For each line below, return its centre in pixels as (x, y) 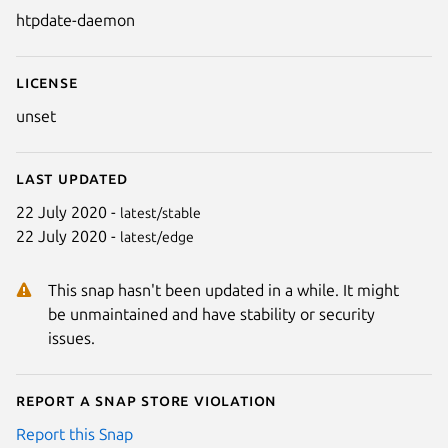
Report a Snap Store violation (147, 399)
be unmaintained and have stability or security (211, 313)
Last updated (72, 177)
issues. (71, 337)
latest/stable (160, 212)
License (47, 81)
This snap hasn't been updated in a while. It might (223, 289)
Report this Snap (74, 433)
